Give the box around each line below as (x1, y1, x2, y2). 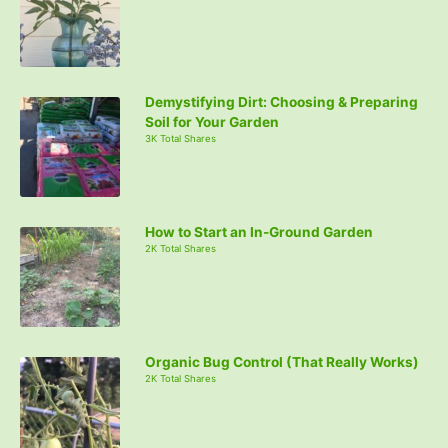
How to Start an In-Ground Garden (145, 224, 373, 241)
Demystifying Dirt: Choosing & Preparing (145, 94, 418, 111)
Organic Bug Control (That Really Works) (145, 354, 419, 371)
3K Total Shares (145, 133, 216, 145)
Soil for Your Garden (145, 114, 279, 131)
